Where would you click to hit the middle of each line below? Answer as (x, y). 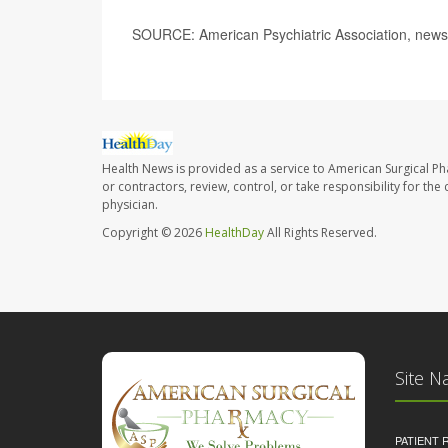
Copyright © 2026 (153, 233)
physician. (130, 205)
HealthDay (234, 233)
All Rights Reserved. (320, 233)
